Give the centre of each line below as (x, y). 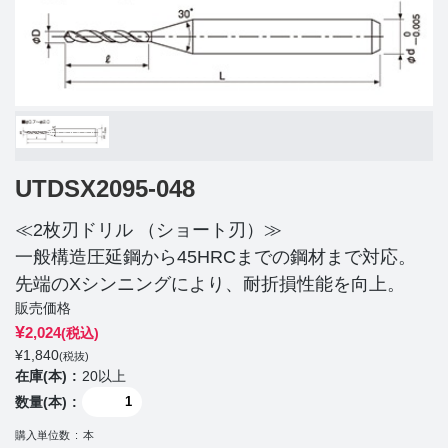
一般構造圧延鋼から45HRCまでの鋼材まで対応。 (215, 257)
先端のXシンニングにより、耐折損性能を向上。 (210, 284)
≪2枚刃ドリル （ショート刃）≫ (148, 230)
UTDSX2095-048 (105, 189)
